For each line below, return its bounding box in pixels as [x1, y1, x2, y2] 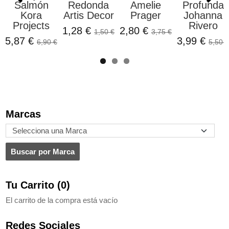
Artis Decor [63, 9, 114, 21]
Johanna [184, 9, 222, 21]
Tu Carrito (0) [6, 179, 70, 191]
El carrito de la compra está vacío [6, 195, 118, 204]
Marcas [6, 108, 41, 120]
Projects [13, 19, 50, 31]
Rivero [188, 19, 218, 31]
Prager [130, 9, 161, 21]
